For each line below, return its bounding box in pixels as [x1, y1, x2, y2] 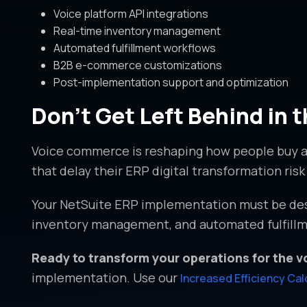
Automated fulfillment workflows [53, 40, 216, 56]
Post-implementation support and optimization [53, 75, 288, 90]
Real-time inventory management [53, 23, 221, 39]
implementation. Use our [31, 269, 180, 286]
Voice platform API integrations [53, 6, 208, 22]
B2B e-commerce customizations [53, 58, 222, 73]
